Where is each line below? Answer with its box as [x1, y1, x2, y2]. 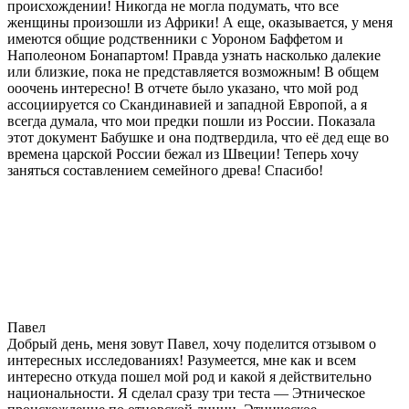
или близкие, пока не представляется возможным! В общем [7, 63, 379, 79]
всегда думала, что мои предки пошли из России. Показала [7, 112, 375, 129]
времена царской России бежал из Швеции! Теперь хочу [7, 145, 359, 162]
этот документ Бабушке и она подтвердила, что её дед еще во [7, 129, 389, 145]
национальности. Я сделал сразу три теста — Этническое [7, 384, 365, 401]
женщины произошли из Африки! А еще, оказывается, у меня [7, 14, 393, 30]
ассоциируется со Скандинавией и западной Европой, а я [7, 96, 367, 112]
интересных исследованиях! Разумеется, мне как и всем [7, 351, 356, 368]
